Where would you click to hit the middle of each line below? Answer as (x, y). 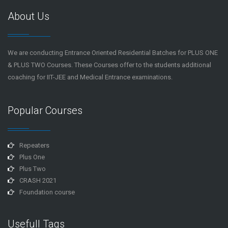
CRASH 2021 (38, 180)
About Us (28, 16)
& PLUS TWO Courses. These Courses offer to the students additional (109, 65)
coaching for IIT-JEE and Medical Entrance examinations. (90, 77)
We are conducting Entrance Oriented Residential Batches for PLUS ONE (113, 53)
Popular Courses (45, 110)
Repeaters (34, 145)
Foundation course (47, 192)
